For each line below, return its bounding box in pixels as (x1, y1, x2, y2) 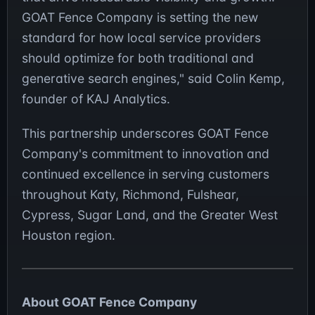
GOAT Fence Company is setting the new (22, 10, 258, 25)
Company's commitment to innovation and (22, 146, 269, 162)
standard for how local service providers (22, 30, 261, 46)
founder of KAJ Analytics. (22, 91, 170, 107)
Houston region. (22, 228, 115, 243)
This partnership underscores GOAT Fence (22, 126, 269, 141)
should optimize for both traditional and (22, 51, 254, 66)
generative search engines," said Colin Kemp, (22, 71, 285, 86)
